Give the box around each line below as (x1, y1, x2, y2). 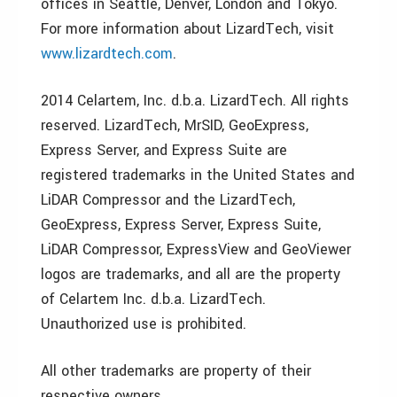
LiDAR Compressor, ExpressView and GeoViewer (41, 239, 351, 260)
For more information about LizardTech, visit (41, 19, 334, 39)
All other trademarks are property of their (41, 361, 311, 381)
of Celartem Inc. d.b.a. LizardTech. (41, 289, 266, 309)
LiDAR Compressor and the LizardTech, (41, 190, 295, 210)
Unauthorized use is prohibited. (41, 314, 246, 334)
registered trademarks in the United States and (41, 165, 354, 185)
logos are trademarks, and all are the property (41, 264, 340, 284)
